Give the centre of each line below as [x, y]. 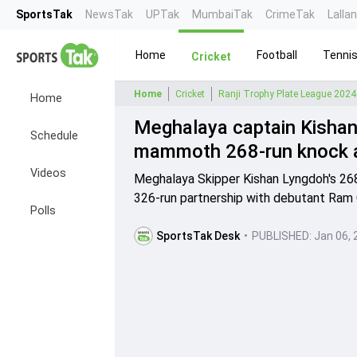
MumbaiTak [222, 14]
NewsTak [109, 14]
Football [277, 55]
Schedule [54, 136]
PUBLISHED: [282, 236]
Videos [48, 173]
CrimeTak [290, 14]
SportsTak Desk [198, 236]
